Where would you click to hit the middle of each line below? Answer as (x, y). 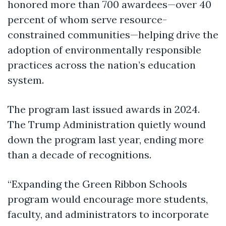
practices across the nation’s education (102, 65)
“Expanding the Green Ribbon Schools (97, 184)
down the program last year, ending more (106, 139)
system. (26, 80)
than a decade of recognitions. (79, 154)
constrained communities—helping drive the (113, 34)
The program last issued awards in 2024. (104, 109)
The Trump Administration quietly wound (107, 124)
